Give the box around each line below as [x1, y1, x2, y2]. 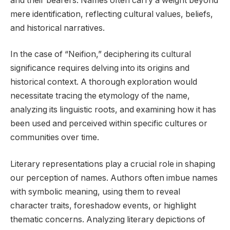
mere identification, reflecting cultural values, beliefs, [10, 9, 213, 19]
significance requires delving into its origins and [10, 63, 189, 73]
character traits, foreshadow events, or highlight [10, 201, 196, 210]
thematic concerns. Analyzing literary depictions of [10, 215, 205, 224]
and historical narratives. [10, 23, 105, 33]
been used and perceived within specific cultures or [10, 119, 207, 129]
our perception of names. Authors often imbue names [10, 173, 218, 183]
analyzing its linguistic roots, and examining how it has [10, 105, 216, 115]
